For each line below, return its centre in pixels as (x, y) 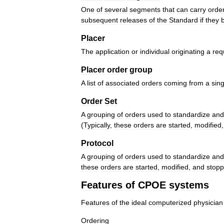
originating (188, 51)
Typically (97, 125)
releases (133, 20)
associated (122, 83)
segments (145, 9)
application (112, 51)
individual (155, 51)
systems (189, 185)
